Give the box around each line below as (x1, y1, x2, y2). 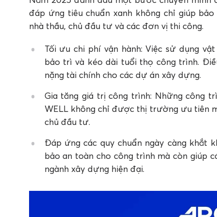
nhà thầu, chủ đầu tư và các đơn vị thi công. (29, 20, 203, 31)
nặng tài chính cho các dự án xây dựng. (44, 69, 201, 80)
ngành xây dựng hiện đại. (44, 163, 144, 174)
